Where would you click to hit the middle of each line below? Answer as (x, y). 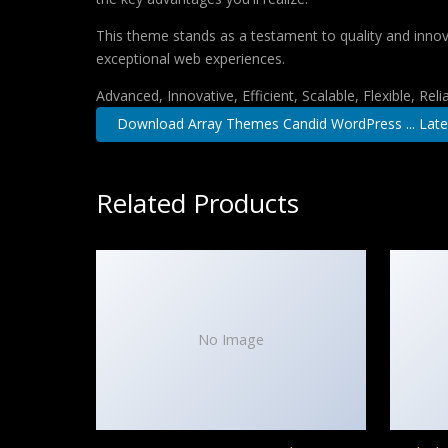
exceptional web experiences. (190, 58)
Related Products (197, 202)
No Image (231, 340)
